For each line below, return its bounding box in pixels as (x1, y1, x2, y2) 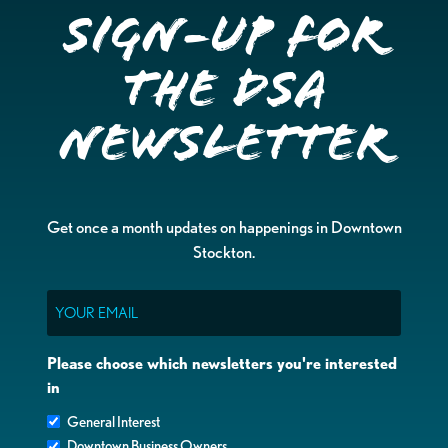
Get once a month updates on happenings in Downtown (46, 216, 402, 237)
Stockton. (193, 241, 255, 262)
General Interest (67, 412, 161, 431)
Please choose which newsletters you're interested (47, 354, 398, 373)
